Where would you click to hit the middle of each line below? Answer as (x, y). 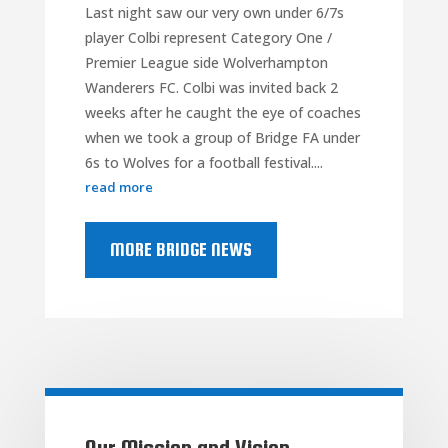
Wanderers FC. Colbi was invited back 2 (211, 87)
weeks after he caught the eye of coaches (222, 112)
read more (118, 186)
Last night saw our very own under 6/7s (214, 12)
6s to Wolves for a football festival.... (203, 162)
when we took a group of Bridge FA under (222, 137)
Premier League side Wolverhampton (206, 62)
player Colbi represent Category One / (208, 37)
